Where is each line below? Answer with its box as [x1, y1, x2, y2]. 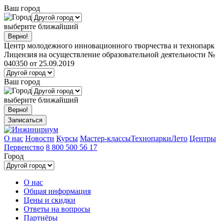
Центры [189, 134, 216, 143]
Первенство [4, 143, 44, 151]
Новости [25, 134, 54, 143]
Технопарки [131, 134, 171, 143]
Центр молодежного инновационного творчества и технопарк [4, 41, 215, 50]
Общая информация [24, 187, 91, 195]
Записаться [8, 116, 42, 124]
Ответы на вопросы [24, 205, 90, 213]
